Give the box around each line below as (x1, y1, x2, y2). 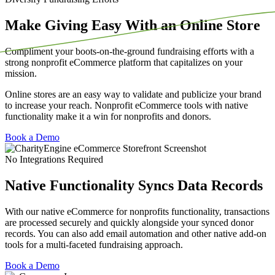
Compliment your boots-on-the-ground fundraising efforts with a (5, 45, 254, 56)
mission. (5, 68, 37, 79)
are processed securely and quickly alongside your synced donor (5, 217, 254, 228)
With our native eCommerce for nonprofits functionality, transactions (5, 206, 269, 217)
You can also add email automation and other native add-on (37, 228, 266, 239)
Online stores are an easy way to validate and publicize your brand (5, 88, 261, 99)
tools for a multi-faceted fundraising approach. (5, 239, 183, 250)
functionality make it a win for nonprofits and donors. (5, 110, 211, 122)
